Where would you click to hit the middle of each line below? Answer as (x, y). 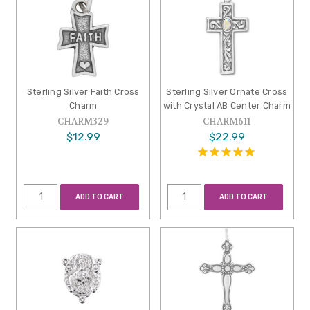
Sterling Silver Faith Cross (83, 92)
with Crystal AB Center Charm (227, 106)
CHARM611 (227, 122)
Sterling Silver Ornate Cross (227, 92)
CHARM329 (83, 122)
